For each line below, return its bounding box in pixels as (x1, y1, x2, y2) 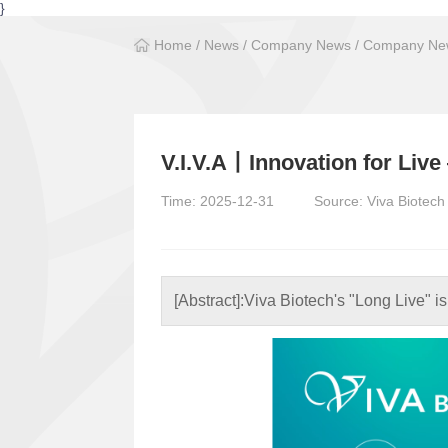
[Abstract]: (174, 291, 245, 309)
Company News (251, 37, 352, 53)
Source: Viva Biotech (314, 192, 446, 209)
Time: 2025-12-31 (161, 192, 275, 209)
